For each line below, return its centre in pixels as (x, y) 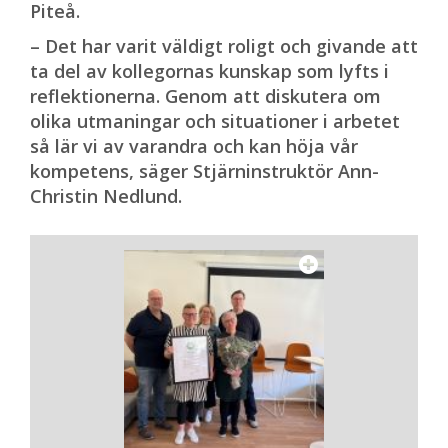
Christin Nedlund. (106, 196)
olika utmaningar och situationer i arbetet (215, 121)
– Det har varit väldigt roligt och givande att (224, 46)
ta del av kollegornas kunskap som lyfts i (209, 71)
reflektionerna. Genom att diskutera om (205, 96)
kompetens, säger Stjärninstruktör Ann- (204, 171)
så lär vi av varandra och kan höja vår (194, 146)
